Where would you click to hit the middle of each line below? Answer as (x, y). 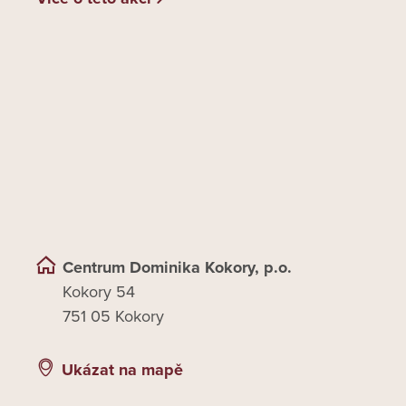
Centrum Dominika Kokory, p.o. (177, 268)
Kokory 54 (99, 292)
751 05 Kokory (113, 317)
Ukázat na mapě (122, 369)
